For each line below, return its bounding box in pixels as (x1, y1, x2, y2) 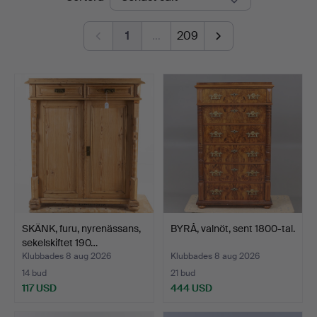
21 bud (171, 267, 195, 279)
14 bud (22, 267, 47, 279)
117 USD (22, 281, 57, 294)
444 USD (171, 281, 212, 294)
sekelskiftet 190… (22, 236, 98, 249)
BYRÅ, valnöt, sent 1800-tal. (171, 221, 295, 235)
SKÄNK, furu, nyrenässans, (22, 221, 141, 235)
